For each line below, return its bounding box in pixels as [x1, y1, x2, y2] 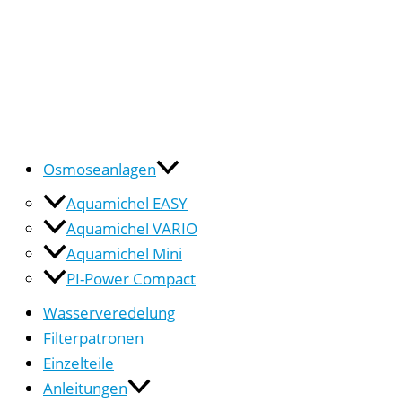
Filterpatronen [43, 326, 144, 348]
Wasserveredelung [43, 301, 175, 323]
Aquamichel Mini [66, 241, 182, 264]
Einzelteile [43, 351, 114, 373]
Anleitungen [43, 376, 127, 398]
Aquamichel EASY [66, 191, 188, 214]
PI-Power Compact [66, 267, 196, 289]
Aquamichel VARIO [66, 216, 197, 239]
